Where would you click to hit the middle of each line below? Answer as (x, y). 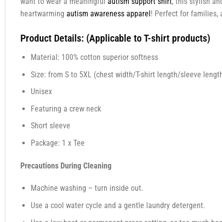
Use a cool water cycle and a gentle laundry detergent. (118, 206)
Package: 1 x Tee (57, 143)
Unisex (41, 92)
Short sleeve (50, 126)
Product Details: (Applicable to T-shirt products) (115, 38)
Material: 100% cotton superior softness (94, 57)
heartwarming (43, 14)
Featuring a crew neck (66, 109)
